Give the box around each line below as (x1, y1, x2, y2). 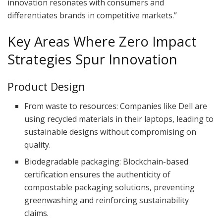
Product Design (7, 79, 85, 94)
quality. (24, 139, 51, 150)
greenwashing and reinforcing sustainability (24, 194, 189, 206)
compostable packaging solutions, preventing (24, 181, 195, 193)
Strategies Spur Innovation (7, 50, 177, 69)
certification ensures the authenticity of (24, 168, 171, 180)
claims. (24, 207, 49, 219)
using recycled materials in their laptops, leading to (24, 113, 214, 124)
